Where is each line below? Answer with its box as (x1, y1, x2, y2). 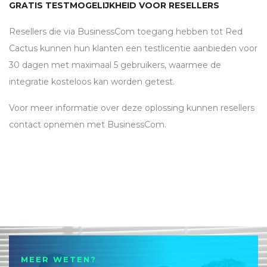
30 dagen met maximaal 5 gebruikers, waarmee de (9, 60, 221, 71)
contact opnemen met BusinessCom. (9, 119, 166, 131)
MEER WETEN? (21, 254, 97, 265)
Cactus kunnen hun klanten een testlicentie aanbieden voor (9, 43, 257, 54)
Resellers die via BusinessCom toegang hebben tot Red (9, 26, 243, 38)
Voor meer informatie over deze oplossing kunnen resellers (9, 103, 254, 114)
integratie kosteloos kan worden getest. (9, 76, 175, 88)
